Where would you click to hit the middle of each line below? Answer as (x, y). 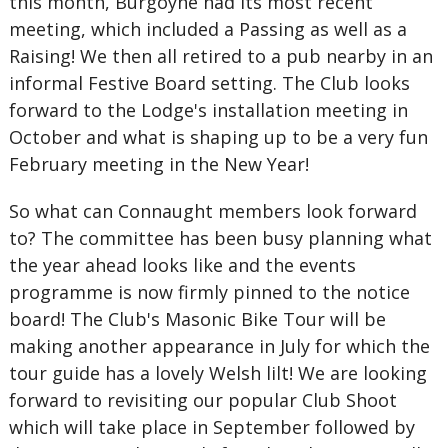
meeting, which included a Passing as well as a (207, 29)
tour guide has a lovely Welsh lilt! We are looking (217, 373)
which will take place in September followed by (211, 427)
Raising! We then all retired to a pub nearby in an (220, 56)
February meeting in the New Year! (158, 164)
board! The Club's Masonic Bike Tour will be (197, 319)
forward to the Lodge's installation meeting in (208, 110)
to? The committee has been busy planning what (220, 238)
